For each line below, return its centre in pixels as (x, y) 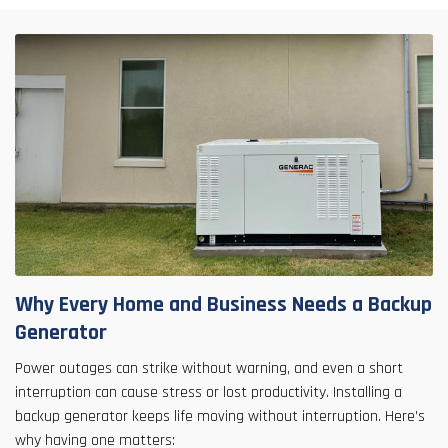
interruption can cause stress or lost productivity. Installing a (208, 393)
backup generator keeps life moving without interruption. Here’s (220, 417)
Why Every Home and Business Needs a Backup (223, 305)
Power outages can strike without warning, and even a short (209, 369)
